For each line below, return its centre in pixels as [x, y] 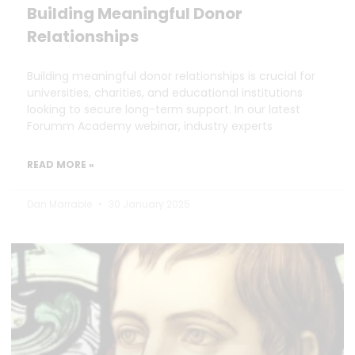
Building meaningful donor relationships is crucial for [171, 76]
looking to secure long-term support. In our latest [164, 109]
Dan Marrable [61, 204]
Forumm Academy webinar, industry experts [150, 126]
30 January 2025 [148, 204]
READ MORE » [61, 164]
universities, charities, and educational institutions [165, 93]
